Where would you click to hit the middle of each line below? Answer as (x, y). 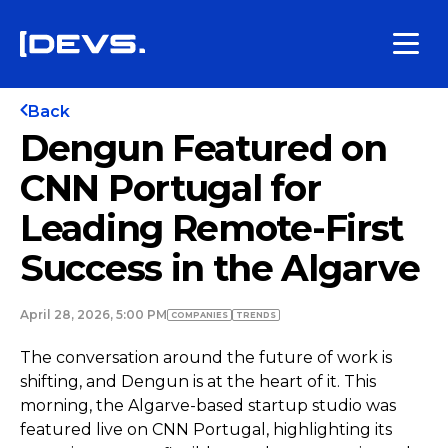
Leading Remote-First (212, 228)
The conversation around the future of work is (206, 357)
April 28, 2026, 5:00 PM (93, 314)
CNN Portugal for (170, 188)
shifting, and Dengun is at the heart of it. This (198, 381)
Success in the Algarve (220, 268)
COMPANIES (199, 315)
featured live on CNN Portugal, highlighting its (206, 429)
